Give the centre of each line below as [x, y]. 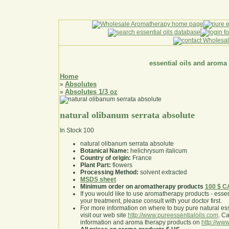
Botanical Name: [105, 151]
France [141, 158]
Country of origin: [106, 158]
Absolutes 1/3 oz [91, 92]
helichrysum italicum [158, 151]
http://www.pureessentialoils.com [173, 215]
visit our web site [104, 215]
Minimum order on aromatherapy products [142, 187]
